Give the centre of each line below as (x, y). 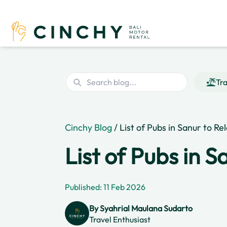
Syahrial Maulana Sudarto (146, 208)
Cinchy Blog (88, 127)
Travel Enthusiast (120, 219)
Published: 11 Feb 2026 (105, 187)
